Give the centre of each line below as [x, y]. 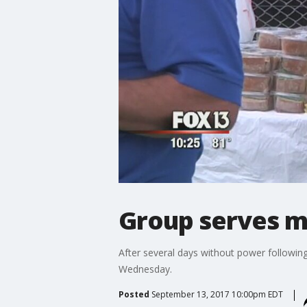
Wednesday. [145, 269]
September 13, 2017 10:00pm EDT [217, 294]
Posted [134, 294]
